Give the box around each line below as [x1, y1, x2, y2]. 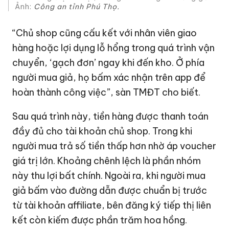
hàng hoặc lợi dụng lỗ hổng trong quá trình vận [12, 42, 215, 54]
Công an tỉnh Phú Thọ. [34, 2, 120, 12]
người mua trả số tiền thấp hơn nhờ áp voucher [12, 140, 217, 152]
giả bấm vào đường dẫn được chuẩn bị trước [12, 185, 208, 197]
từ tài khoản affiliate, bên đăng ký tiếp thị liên [12, 199, 212, 212]
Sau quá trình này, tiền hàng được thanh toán [12, 110, 209, 123]
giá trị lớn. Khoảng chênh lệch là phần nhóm [12, 155, 201, 167]
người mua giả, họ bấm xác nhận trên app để [12, 72, 206, 84]
